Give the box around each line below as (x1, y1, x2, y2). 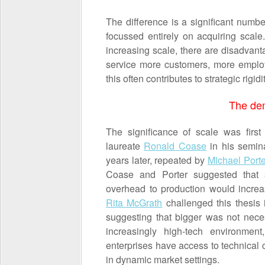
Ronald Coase (144, 139, 206, 153)
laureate (106, 139, 144, 153)
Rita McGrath (106, 196, 163, 209)
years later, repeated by (106, 153, 208, 167)
